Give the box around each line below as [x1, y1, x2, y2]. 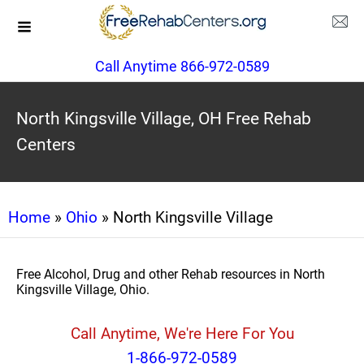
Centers [16, 135, 76, 154]
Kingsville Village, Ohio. [16, 282, 149, 297]
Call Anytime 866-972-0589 [94, 58, 270, 75]
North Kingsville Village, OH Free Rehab [16, 109, 311, 128]
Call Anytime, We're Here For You [70, 324, 294, 343]
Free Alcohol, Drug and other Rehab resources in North [16, 266, 325, 282]
